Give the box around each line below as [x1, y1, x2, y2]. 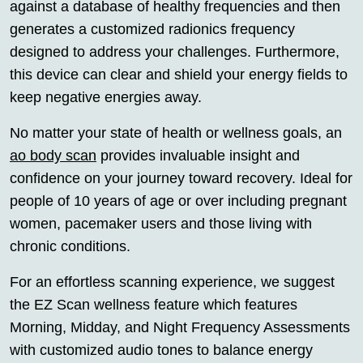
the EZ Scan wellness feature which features [10, 297, 297, 314]
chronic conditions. [10, 238, 130, 255]
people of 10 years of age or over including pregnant [10, 193, 347, 210]
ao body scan [10, 147, 96, 164]
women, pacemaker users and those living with [10, 216, 312, 233]
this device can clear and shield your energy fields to [10, 66, 348, 83]
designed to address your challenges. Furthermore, [10, 44, 340, 61]
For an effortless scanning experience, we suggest [10, 274, 335, 291]
